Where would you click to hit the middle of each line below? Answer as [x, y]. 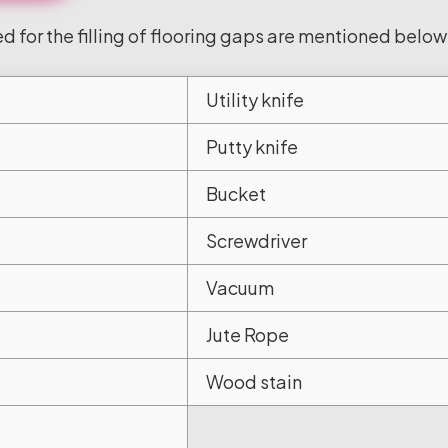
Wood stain [254, 381]
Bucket [236, 193]
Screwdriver [256, 240]
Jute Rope [247, 334]
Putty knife [252, 146]
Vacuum [240, 287]
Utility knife [255, 99]
